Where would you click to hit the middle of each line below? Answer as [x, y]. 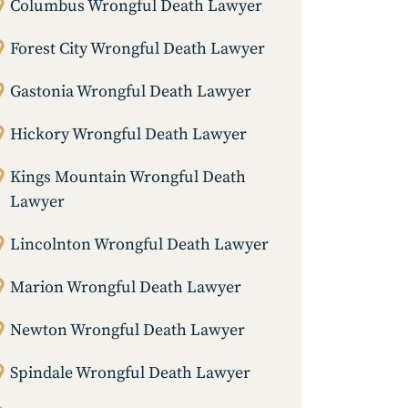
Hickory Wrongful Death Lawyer [128, 135]
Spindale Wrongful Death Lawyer [130, 373]
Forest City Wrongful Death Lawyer [138, 49]
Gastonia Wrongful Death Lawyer [131, 92]
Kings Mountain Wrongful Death [128, 178]
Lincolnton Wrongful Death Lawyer [139, 245]
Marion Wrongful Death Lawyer [126, 288]
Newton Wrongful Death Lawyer [127, 331]
